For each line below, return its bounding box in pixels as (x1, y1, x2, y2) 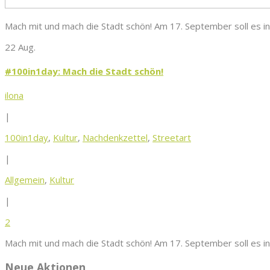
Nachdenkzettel (83, 131, 148, 144)
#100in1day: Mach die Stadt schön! (5, 65, 163, 78)
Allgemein (5, 174, 45, 186)
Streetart (152, 131, 191, 144)
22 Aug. (5, 41, 36, 54)
